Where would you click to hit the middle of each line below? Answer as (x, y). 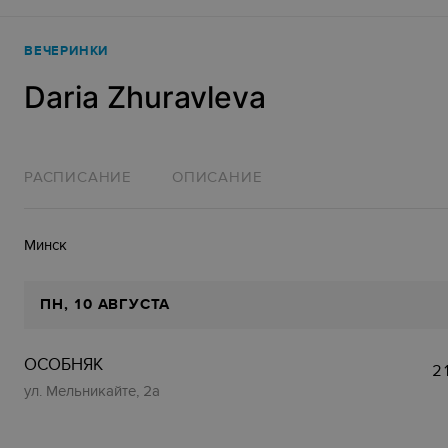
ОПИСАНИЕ (217, 177)
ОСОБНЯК (63, 365)
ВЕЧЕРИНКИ (66, 51)
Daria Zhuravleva (145, 97)
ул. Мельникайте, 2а (92, 391)
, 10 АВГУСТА (117, 304)
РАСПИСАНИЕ (78, 177)
